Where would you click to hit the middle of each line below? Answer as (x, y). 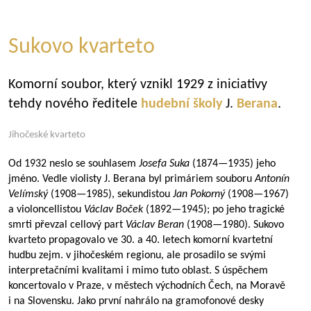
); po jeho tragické (244, 210)
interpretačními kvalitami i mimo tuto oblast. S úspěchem (138, 271)
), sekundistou (141, 194)
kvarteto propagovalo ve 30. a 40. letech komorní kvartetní (141, 240)
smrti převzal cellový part (67, 225)
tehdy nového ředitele (75, 104)
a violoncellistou (46, 210)
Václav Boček (114, 210)
